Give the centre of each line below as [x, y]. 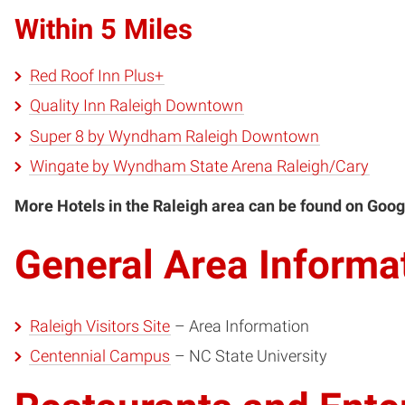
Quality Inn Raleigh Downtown [136, 106]
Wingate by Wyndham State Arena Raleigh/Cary [199, 166]
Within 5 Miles [104, 29]
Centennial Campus [99, 357]
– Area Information [240, 327]
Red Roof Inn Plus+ [96, 76]
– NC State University [249, 357]
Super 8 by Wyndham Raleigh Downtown [174, 136]
